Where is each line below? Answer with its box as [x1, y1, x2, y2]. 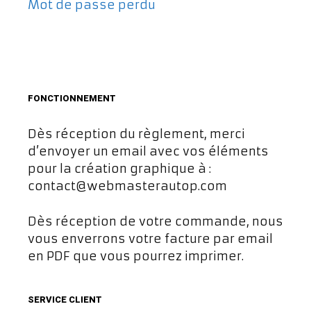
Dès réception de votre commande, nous [28, 213, 283, 229]
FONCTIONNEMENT [28, 92, 116, 106]
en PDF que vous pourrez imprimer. [28, 248, 244, 264]
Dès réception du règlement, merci [28, 126, 245, 142]
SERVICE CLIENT [28, 292, 102, 306]
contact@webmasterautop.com [28, 178, 227, 194]
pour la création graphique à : [28, 161, 211, 177]
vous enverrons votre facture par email [28, 230, 273, 246]
